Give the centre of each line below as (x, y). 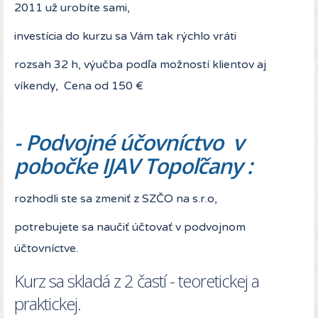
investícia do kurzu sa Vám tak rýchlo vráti (125, 37)
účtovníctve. (46, 249)
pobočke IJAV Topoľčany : (133, 166)
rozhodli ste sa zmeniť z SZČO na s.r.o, (116, 199)
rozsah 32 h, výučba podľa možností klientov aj (140, 65)
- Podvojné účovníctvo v (129, 143)
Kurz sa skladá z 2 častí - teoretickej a (137, 281)
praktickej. (48, 304)
